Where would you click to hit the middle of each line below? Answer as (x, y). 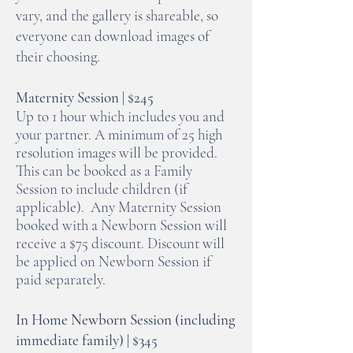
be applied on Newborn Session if (113, 261)
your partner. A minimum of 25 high (119, 134)
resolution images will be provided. (117, 152)
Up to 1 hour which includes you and (120, 116)
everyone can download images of (113, 36)
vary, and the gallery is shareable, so (117, 15)
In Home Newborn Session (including (125, 320)
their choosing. (59, 56)
